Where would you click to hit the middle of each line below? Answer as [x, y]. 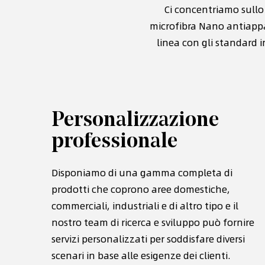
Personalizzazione [135, 120]
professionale [114, 142]
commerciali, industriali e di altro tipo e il [145, 205]
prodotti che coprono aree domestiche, [141, 189]
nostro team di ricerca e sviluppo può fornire [153, 222]
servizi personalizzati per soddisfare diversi [148, 238]
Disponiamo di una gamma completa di [142, 172]
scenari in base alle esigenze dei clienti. [141, 255]
